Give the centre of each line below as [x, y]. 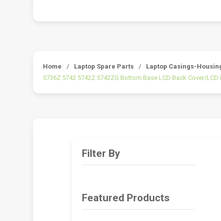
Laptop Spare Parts [104, 66]
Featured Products [126, 198]
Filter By [101, 153]
